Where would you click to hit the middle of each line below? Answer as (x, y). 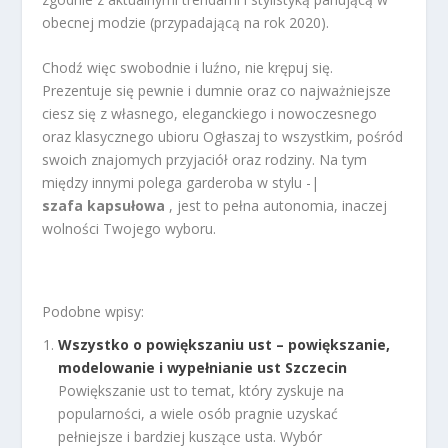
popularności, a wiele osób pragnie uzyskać (198, 413)
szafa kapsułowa (106, 206)
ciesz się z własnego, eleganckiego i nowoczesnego (210, 114)
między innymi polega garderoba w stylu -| (181, 183)
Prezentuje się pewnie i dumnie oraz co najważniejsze (217, 91)
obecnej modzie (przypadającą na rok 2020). (186, 22)
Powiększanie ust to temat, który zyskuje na (201, 390)
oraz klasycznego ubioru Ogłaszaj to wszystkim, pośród (223, 137)
